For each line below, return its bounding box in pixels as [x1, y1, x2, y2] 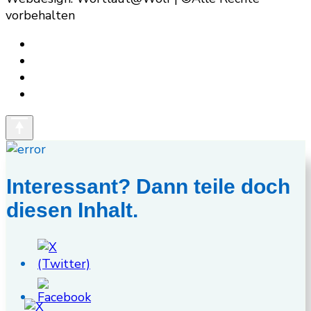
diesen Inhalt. [6, 198, 138, 221]
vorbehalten [6, 6, 75, 24]
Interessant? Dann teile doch [6, 174, 290, 198]
